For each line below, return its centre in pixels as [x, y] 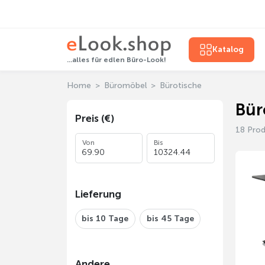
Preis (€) [94, 119]
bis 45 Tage [170, 219]
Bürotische [180, 85]
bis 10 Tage [105, 219]
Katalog [228, 49]
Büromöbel [125, 85]
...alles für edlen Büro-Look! [116, 60]
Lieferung [98, 194]
